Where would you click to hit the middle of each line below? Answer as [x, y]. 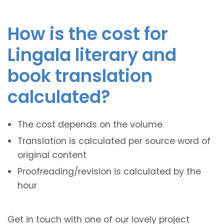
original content [52, 155]
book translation [80, 75]
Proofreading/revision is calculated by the [109, 171]
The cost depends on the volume [90, 124]
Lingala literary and [92, 54]
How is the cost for [88, 33]
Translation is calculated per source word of [114, 141]
